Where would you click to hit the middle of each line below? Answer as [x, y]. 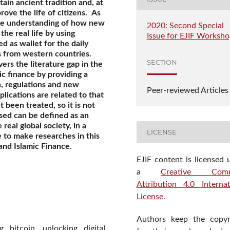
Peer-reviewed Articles [187, 90]
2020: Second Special [185, 25]
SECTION [162, 62]
